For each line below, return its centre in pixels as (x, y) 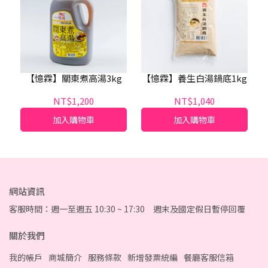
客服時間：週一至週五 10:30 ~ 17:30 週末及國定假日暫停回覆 (127, 209)
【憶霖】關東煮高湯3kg (74, 78)
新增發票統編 (153, 257)
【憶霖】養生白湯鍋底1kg (194, 78)
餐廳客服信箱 (209, 257)
